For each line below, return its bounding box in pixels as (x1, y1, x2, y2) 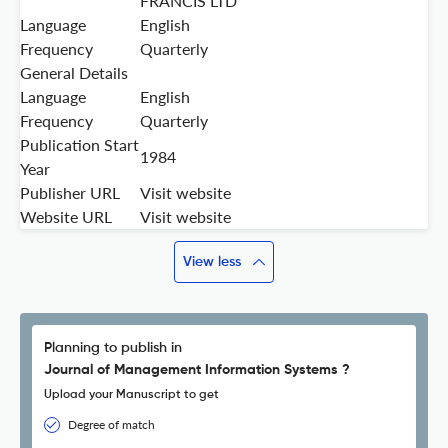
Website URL (20, 207, 112, 227)
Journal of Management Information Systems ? (44, 363, 350, 378)
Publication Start (20, 135, 139, 155)
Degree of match (68, 417, 155, 433)
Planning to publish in (44, 341, 182, 356)
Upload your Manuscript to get (44, 389, 219, 402)
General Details (20, 63, 128, 83)
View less (183, 255, 241, 270)
